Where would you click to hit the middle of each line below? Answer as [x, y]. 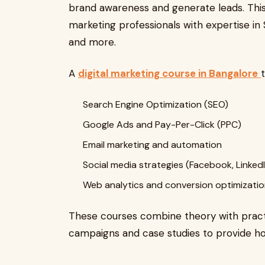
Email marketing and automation [152, 145]
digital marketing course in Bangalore [168, 73]
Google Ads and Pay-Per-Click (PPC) [162, 125]
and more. [92, 42]
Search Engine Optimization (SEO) [156, 104]
